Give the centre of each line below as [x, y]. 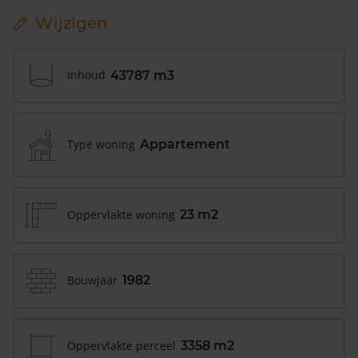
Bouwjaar [92, 280]
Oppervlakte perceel [121, 345]
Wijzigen [72, 23]
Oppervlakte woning [121, 214]
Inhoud [86, 75]
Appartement [185, 145]
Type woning [101, 144]
